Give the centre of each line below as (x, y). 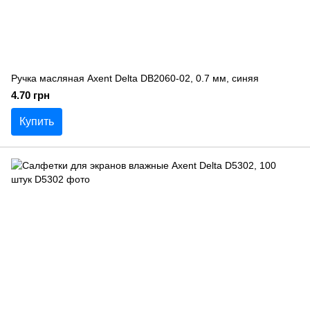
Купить (37, 121)
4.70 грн (30, 95)
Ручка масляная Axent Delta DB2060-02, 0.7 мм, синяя (135, 78)
